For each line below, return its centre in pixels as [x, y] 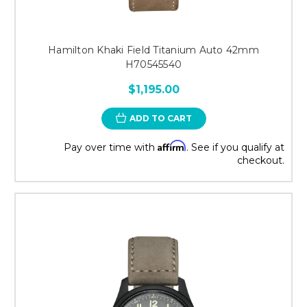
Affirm [172, 145]
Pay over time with [111, 147]
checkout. [261, 160]
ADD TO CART [160, 118]
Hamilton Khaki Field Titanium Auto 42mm [153, 50]
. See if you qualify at [235, 147]
